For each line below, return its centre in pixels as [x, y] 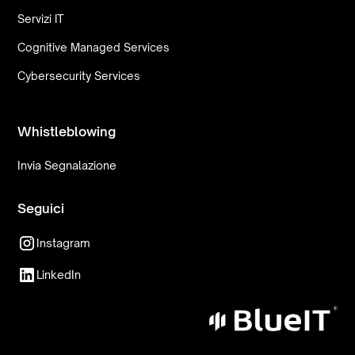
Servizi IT [41, 18]
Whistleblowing [67, 131]
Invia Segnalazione [67, 165]
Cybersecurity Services [79, 75]
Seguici [41, 208]
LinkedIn [59, 275]
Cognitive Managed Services [94, 47]
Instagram [64, 243]
